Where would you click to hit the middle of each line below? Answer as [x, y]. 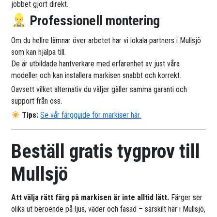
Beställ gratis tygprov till [106, 152]
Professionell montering [93, 21]
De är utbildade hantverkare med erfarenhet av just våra [96, 64]
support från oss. [37, 101]
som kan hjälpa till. [39, 52]
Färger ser [187, 198]
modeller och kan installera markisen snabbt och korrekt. [96, 76]
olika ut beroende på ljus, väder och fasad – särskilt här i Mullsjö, [108, 209]
